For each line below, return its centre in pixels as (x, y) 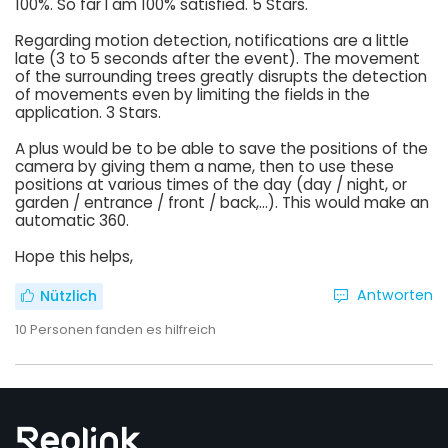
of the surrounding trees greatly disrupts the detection (221, 76)
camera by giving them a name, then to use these (204, 166)
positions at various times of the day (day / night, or (211, 184)
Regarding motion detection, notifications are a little (212, 40)
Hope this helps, (74, 256)
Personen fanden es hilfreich (123, 329)
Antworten (395, 294)
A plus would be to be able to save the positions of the (221, 148)
